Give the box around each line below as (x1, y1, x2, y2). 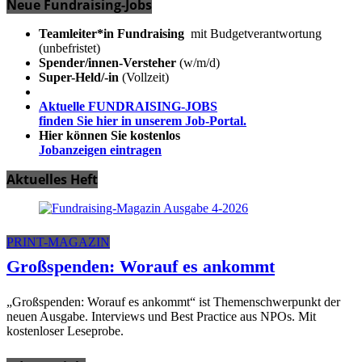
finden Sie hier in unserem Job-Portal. (39, 114, 246, 128)
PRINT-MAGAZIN (6, 235, 110, 250)
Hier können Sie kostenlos (39, 128, 180, 143)
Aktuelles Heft (6, 170, 98, 189)
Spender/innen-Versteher (39, 56, 176, 70)
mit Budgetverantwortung (184, 27, 322, 41)
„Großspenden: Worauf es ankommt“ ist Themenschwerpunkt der (6, 295, 340, 309)
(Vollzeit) (119, 70, 169, 85)
